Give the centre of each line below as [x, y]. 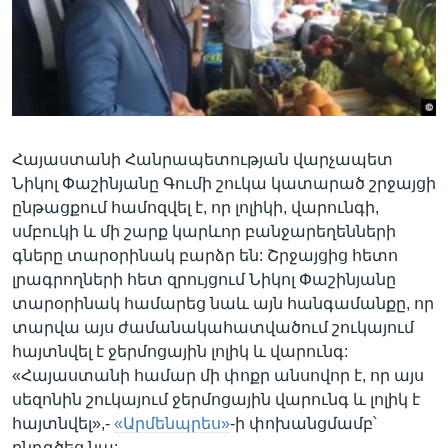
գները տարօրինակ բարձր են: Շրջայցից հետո [205, 255]
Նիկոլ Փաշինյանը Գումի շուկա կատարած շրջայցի [224, 183]
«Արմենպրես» [172, 423]
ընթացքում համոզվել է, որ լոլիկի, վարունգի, [195, 207]
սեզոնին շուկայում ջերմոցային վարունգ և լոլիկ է [216, 399]
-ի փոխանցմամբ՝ [303, 423]
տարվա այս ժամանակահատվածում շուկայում [213, 327]
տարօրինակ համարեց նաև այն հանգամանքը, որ [223, 303]
